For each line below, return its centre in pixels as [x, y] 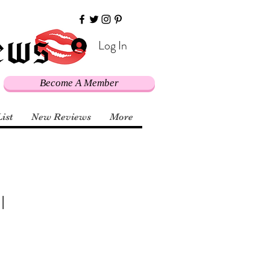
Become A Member [79, 83]
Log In [112, 46]
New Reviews [61, 117]
